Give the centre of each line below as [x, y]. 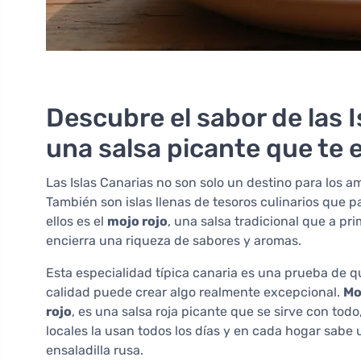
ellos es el [77, 222]
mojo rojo [137, 222]
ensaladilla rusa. [95, 351]
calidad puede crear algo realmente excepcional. [195, 293]
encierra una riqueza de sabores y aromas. [174, 241]
